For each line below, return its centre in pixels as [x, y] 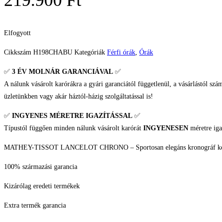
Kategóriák [90, 53]
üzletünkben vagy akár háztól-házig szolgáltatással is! [79, 97]
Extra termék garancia [35, 206]
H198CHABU [54, 53]
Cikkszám [19, 53]
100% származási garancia [41, 167]
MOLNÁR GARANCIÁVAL [71, 72]
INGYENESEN [166, 128]
